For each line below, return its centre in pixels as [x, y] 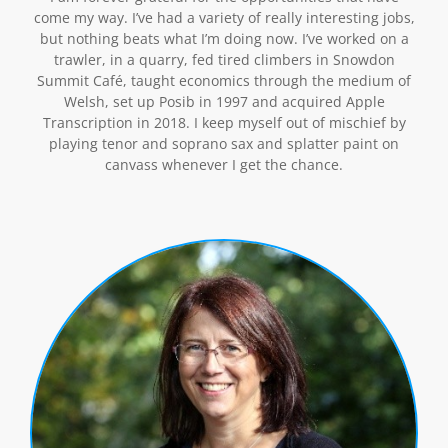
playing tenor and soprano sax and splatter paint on [224, 143]
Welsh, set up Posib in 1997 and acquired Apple [224, 101]
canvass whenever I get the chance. [224, 164]
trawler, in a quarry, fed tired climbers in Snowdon [224, 59]
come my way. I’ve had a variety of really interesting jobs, [224, 17]
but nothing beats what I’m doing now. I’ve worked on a [224, 38]
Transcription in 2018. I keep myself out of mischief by [224, 122]
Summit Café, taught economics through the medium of [224, 80]
